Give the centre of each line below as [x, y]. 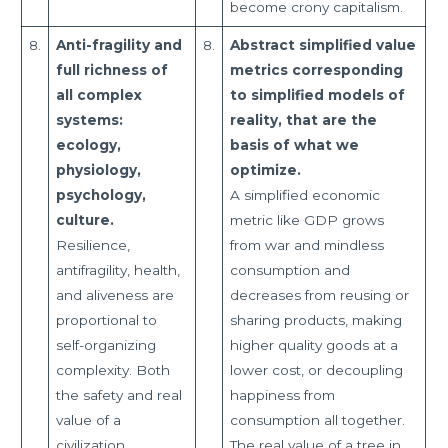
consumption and [289, 269]
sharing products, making [315, 319]
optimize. [267, 169]
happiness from [282, 394]
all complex [98, 94]
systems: [89, 119]
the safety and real [118, 394]
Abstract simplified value [322, 44]
